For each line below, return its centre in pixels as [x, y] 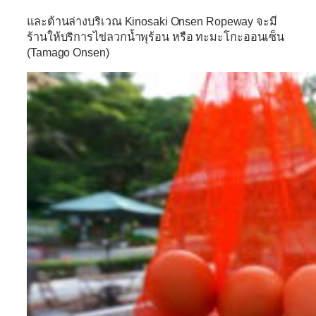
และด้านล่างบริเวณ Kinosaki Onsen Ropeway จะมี [152, 22]
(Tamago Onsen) [68, 53]
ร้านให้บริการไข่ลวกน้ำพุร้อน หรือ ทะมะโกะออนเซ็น [156, 37]
